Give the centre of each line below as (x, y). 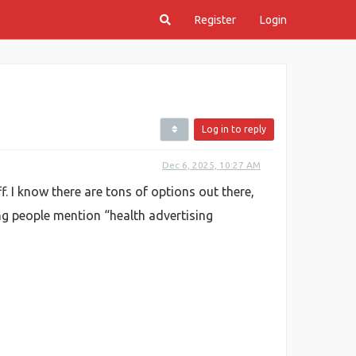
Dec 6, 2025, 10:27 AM (211, 165)
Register (215, 20)
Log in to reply (234, 129)
